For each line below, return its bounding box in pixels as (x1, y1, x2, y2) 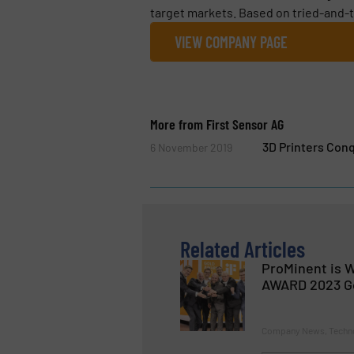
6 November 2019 (149, 140, 232, 154)
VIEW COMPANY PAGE (174, 32, 288, 51)
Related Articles (180, 235, 305, 263)
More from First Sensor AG (149, 115, 284, 133)
